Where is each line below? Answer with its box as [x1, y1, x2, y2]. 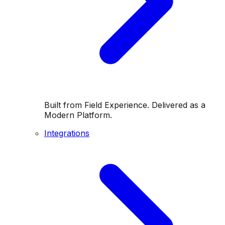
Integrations [44, 128, 89, 138]
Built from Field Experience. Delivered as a [44, 100, 205, 110]
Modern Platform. [44, 110, 112, 120]
